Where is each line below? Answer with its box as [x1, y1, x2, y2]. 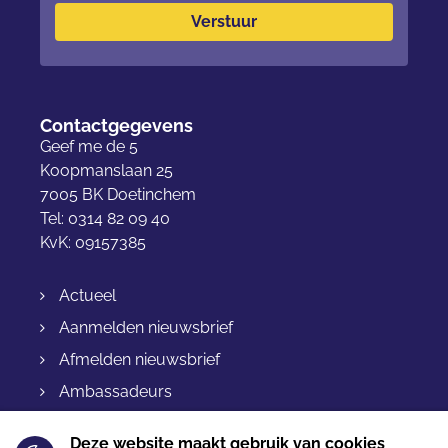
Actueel [59, 285, 116, 305]
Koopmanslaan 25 [40, 160, 173, 180]
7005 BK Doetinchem [40, 184, 196, 204]
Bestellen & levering [59, 413, 205, 433]
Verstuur [191, 11, 257, 31]
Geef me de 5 [40, 136, 138, 156]
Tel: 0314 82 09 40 [40, 208, 170, 228]
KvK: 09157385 [40, 232, 146, 252]
